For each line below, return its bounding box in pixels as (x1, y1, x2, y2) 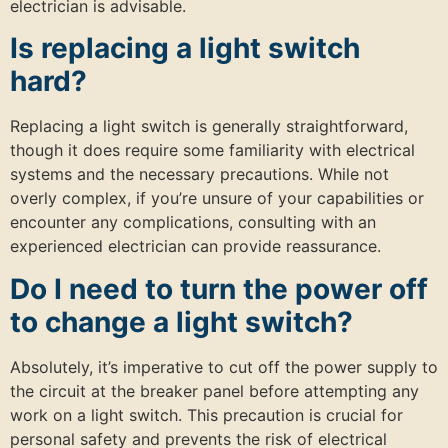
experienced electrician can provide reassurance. (10, 236, 381, 257)
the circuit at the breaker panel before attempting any (10, 380, 419, 401)
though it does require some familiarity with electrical (10, 140, 415, 161)
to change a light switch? (10, 304, 353, 339)
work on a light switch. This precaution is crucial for (10, 404, 403, 425)
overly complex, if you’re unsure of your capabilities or (10, 188, 424, 209)
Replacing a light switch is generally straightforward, (10, 116, 408, 137)
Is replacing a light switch (10, 31, 360, 66)
